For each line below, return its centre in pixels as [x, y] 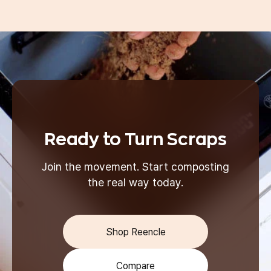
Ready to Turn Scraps [135, 140]
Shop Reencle [135, 232]
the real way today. [135, 182]
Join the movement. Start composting [135, 167]
